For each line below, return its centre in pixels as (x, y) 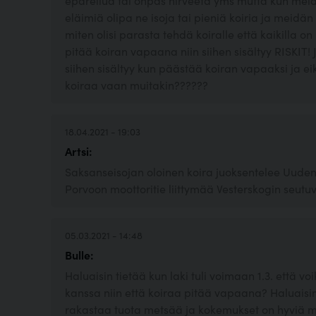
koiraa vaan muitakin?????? (136, 85)
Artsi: (79, 151)
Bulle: (79, 255)
